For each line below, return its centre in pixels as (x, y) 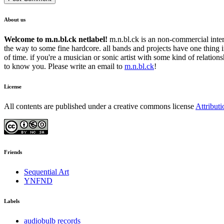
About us (15, 20)
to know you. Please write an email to (64, 66)
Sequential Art (46, 172)
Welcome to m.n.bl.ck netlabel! (56, 39)
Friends (13, 152)
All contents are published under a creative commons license (100, 106)
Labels (12, 201)
